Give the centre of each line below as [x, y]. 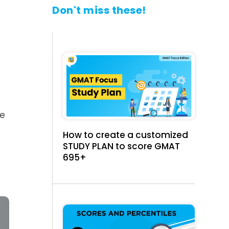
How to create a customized [126, 135]
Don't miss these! [99, 10]
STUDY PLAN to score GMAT [122, 146]
